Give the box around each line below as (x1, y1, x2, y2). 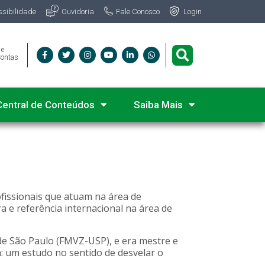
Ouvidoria (62, 7, 94, 16)
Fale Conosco (116, 7, 160, 16)
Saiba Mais (133, 99, 183, 111)
